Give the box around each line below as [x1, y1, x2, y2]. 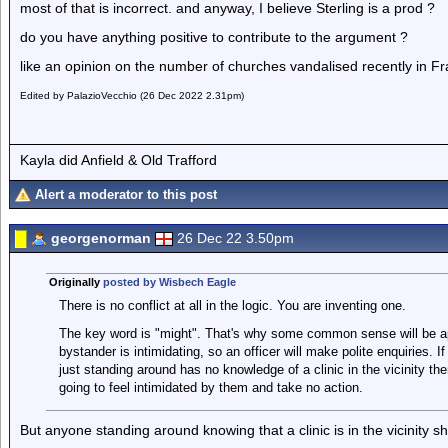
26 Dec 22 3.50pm [177, 230, 294, 246]
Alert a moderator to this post [35, 187, 217, 202]
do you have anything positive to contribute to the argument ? [20, 29, 408, 45]
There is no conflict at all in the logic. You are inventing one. [58, 298, 406, 313]
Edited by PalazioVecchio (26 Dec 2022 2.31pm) [20, 90, 244, 101]
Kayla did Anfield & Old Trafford [20, 151, 217, 168]
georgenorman [51, 230, 151, 246]
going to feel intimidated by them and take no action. [58, 380, 363, 395]
